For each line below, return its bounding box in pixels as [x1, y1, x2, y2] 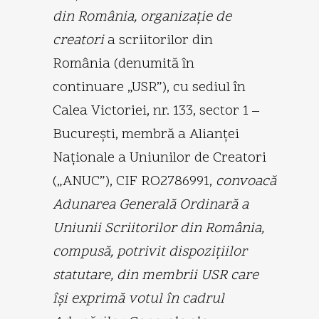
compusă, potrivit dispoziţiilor [53, 241, 247, 262]
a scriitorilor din [108, 30, 213, 51]
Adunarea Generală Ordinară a [53, 194, 249, 215]
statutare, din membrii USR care [53, 265, 258, 286]
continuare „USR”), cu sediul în [53, 77, 246, 98]
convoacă [216, 171, 276, 192]
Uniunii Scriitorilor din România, [53, 218, 264, 239]
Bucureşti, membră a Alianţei [53, 124, 239, 145]
